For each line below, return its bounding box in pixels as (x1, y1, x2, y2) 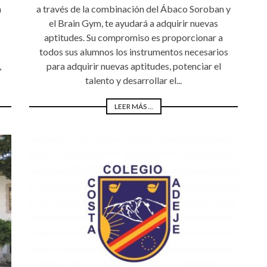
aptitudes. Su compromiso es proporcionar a (44, 32, 223, 44)
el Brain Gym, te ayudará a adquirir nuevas (49, 17, 218, 29)
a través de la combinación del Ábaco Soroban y (36, 3, 231, 15)
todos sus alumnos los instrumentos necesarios (39, 46, 228, 58)
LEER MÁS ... (114, 102, 153, 111)
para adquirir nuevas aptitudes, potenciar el (46, 60, 221, 72)
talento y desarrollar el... (85, 74, 182, 86)
